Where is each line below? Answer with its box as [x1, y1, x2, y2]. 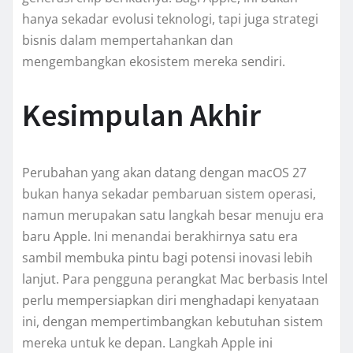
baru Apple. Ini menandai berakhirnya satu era [22, 227, 298, 245]
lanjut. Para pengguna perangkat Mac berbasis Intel [22, 269, 328, 288]
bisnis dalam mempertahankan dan [22, 31, 233, 49]
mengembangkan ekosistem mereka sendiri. [22, 52, 285, 70]
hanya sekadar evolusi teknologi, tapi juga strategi [22, 9, 318, 28]
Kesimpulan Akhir [22, 95, 261, 135]
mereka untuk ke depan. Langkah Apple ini [22, 333, 273, 351]
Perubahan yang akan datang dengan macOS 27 [22, 163, 307, 181]
